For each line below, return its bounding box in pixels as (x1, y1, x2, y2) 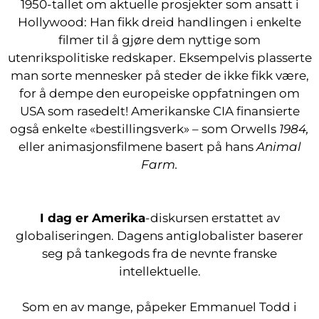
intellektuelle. (118, 264, 201, 278)
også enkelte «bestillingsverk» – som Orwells (10, 122, 279, 136)
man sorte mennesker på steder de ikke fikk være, (10, 68, 309, 83)
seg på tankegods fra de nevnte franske (42, 246, 277, 261)
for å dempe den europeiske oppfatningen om (19, 86, 300, 100)
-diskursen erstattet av (145, 211, 280, 225)
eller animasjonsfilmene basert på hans (18, 140, 256, 154)
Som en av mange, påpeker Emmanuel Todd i (22, 300, 297, 314)
